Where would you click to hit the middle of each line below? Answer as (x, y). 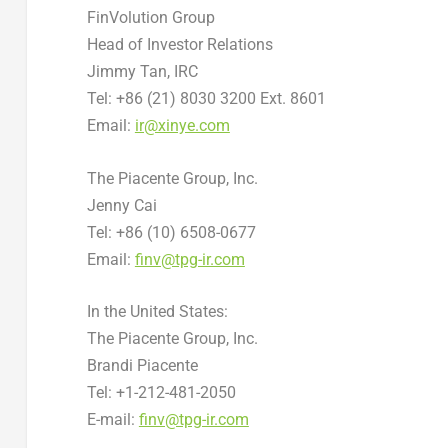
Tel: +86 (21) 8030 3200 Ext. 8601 (206, 99)
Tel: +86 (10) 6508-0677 (171, 232)
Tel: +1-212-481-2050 (161, 393)
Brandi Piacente (142, 366)
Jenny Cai (121, 205)
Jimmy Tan (126, 72)
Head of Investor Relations (179, 45)
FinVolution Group (150, 18)
